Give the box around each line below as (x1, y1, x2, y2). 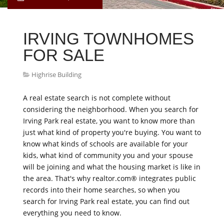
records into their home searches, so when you (23, 185, 180, 194)
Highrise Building (31, 70, 81, 79)
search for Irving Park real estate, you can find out (23, 196, 189, 206)
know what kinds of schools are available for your (23, 139, 188, 148)
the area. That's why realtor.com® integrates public (23, 173, 196, 183)
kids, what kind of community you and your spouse (23, 150, 193, 160)
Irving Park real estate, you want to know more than (23, 116, 195, 125)
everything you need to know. (23, 208, 121, 217)
